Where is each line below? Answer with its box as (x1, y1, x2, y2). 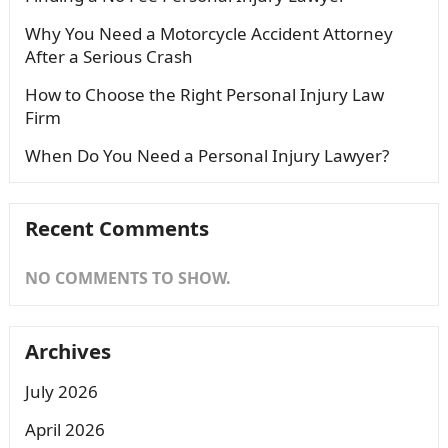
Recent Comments (24, 214, 209, 242)
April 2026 (24, 418, 105, 441)
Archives (24, 337, 111, 365)
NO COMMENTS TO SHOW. (24, 267, 231, 289)
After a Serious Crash (24, 45, 193, 68)
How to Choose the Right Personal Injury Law (24, 83, 384, 106)
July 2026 (24, 380, 98, 403)
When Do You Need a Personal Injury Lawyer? (24, 144, 389, 167)
